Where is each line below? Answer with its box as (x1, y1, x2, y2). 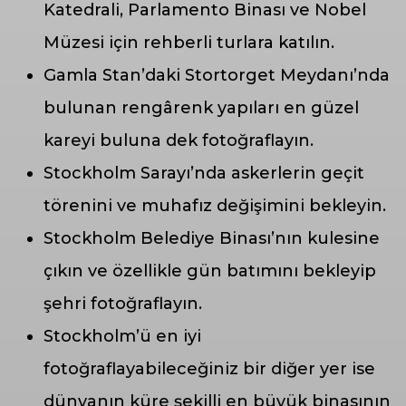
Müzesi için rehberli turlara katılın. (43, 33, 334, 53)
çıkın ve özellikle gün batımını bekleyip (43, 261, 376, 282)
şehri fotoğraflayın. (43, 294, 202, 314)
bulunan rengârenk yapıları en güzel (43, 98, 359, 119)
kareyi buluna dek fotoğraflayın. (43, 130, 314, 151)
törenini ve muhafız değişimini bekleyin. (43, 196, 386, 217)
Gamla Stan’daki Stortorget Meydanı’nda (43, 65, 390, 86)
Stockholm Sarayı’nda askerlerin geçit (43, 163, 364, 184)
